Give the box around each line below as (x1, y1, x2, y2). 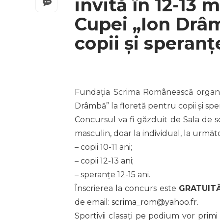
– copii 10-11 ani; (75, 142, 132, 152)
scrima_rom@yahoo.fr (111, 197, 197, 207)
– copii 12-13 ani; (75, 156, 134, 166)
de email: (75, 197, 111, 207)
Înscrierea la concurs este (75, 184, 179, 193)
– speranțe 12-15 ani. (75, 170, 150, 180)
